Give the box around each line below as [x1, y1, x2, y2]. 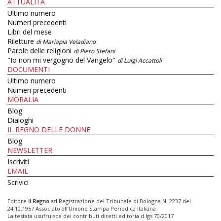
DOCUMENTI [7, 65, 50, 74]
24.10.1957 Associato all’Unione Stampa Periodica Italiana [7, 205, 156, 213]
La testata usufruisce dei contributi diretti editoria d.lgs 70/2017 [7, 212, 174, 220]
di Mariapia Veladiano [36, 37, 96, 46]
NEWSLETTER [7, 146, 52, 155]
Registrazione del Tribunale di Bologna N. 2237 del [57, 197, 191, 205]
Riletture [7, 37, 36, 46]
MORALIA [7, 95, 38, 105]
